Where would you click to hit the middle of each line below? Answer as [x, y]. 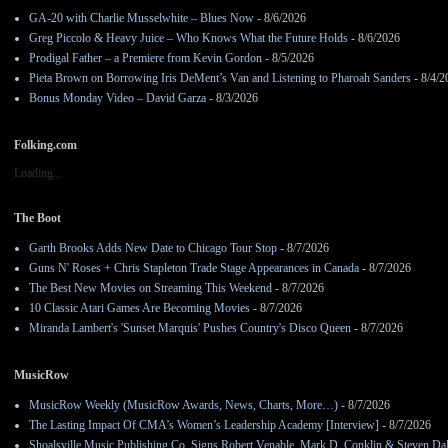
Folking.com [45, 145]
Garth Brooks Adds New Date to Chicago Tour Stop [153, 248]
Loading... [38, 173]
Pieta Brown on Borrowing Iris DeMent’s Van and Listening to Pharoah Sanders [220, 78]
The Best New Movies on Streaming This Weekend [150, 288]
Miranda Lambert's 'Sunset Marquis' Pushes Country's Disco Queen [190, 328]
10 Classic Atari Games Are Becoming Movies [139, 308]
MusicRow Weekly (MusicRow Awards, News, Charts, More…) [183, 405]
